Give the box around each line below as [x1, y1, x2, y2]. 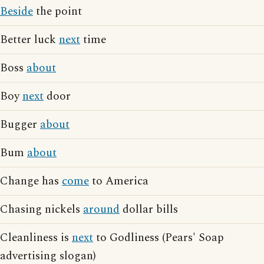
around [83, 201, 120, 218]
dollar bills [120, 201, 178, 218]
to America [89, 173, 148, 190]
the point [33, 3, 82, 20]
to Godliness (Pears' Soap [93, 229, 224, 246]
